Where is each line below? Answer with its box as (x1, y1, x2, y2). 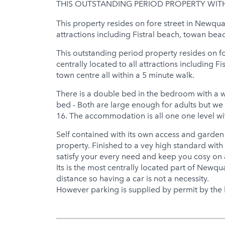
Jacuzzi (192, 4, 219, 14)
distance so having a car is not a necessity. (56, 173, 209, 183)
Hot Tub (192, 23, 221, 33)
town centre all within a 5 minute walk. (56, 70, 194, 80)
